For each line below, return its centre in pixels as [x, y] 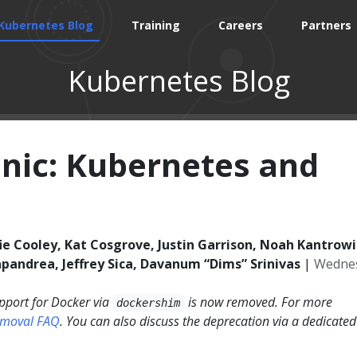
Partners [327, 25]
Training [156, 25]
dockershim [149, 303]
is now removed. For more [258, 302]
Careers [241, 25]
